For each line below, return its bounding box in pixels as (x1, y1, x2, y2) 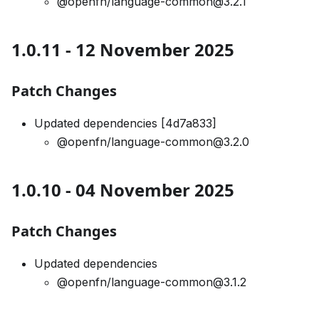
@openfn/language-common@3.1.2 (57, 275, 246, 290)
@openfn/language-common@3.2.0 (57, 135, 249, 150)
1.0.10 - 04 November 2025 (11, 178, 234, 202)
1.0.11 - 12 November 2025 (11, 38, 234, 62)
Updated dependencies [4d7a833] (34, 116, 216, 131)
